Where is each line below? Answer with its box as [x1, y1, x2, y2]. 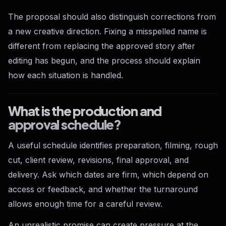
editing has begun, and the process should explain [8, 55, 200, 66]
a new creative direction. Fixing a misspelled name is [8, 26, 207, 36]
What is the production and [8, 102, 162, 119]
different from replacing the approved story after [8, 40, 195, 51]
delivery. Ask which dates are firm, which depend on [8, 169, 208, 180]
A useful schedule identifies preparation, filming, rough [8, 140, 218, 151]
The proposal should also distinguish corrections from [8, 11, 216, 22]
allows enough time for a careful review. [8, 199, 162, 209]
